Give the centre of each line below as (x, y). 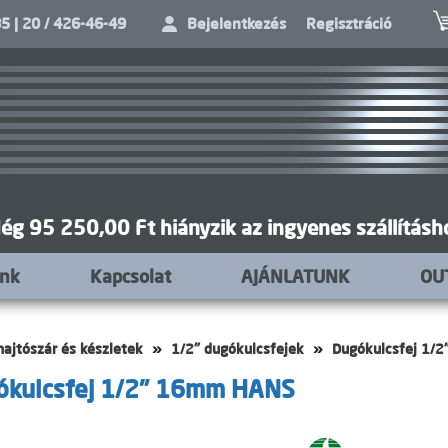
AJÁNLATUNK (295, 276)
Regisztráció (348, 23)
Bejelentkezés (236, 23)
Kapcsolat (130, 276)
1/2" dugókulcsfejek (237, 349)
